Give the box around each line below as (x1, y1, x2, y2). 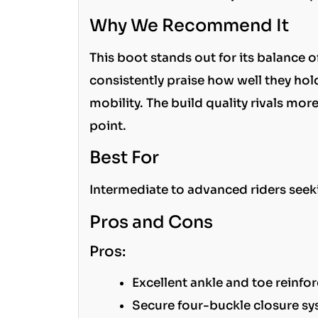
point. (89, 118, 126, 133)
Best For (89, 147, 159, 169)
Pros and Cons (89, 211, 213, 233)
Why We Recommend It (89, 14, 289, 36)
